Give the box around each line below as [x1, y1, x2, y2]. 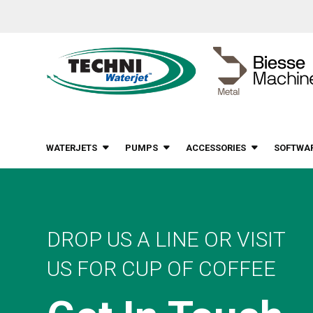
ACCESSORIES [186, 143, 247, 154]
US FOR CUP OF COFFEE [47, 256, 277, 281]
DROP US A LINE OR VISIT [47, 226, 286, 252]
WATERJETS [46, 143, 98, 154]
